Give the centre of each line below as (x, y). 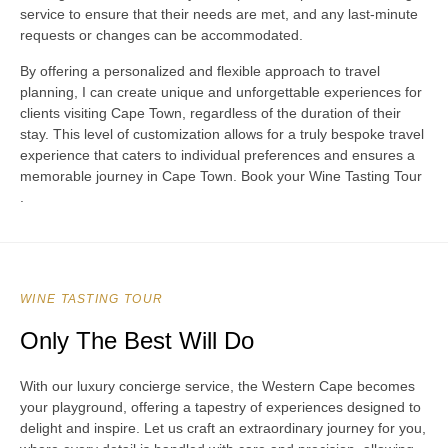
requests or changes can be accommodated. (161, 35)
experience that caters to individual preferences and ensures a (217, 154)
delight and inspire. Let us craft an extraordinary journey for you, (223, 428)
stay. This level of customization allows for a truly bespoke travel (222, 133)
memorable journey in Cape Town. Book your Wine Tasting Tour (221, 175)
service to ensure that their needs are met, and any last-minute (219, 14)
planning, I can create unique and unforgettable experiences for (221, 91)
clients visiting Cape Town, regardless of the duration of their (210, 112)
